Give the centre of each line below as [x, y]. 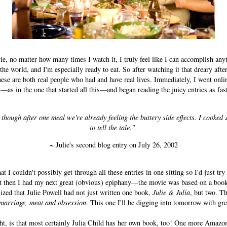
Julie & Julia [171, 193]
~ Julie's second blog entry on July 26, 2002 [113, 144]
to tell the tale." [113, 127]
